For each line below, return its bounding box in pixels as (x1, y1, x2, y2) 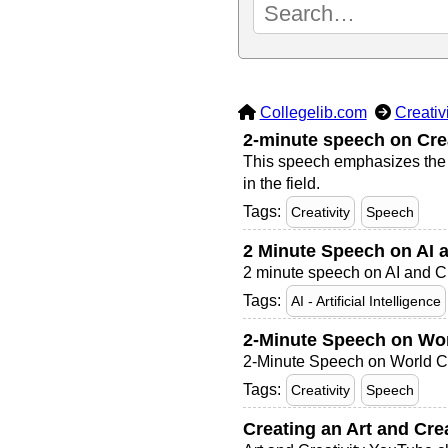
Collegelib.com (259, 104, 367, 121)
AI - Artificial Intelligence (290, 293, 441, 309)
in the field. (242, 175, 320, 192)
